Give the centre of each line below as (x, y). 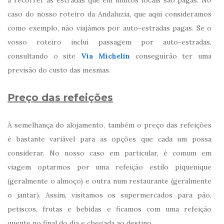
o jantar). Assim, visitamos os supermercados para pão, (109, 195)
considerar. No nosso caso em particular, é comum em (109, 153)
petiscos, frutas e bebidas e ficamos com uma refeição (109, 209)
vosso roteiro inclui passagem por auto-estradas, (109, 42)
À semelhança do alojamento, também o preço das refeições (109, 125)
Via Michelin (105, 56)
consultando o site (44, 56)
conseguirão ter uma (171, 56)
